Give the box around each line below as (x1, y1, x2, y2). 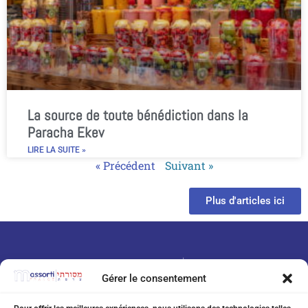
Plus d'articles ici (206, 194, 285, 207)
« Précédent (95, 157, 155, 173)
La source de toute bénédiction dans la (27, 105, 248, 124)
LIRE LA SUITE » (27, 144, 86, 155)
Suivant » (164, 157, 213, 173)
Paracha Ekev (27, 122, 104, 142)
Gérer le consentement (102, 272, 206, 285)
